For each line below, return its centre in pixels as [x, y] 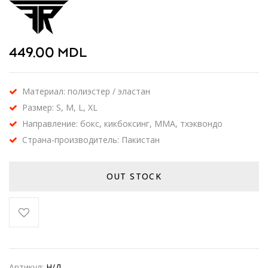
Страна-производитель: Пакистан [91, 140]
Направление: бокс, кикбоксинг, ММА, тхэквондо [122, 124]
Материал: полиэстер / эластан [86, 91]
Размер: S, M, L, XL [60, 107]
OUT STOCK [134, 176]
